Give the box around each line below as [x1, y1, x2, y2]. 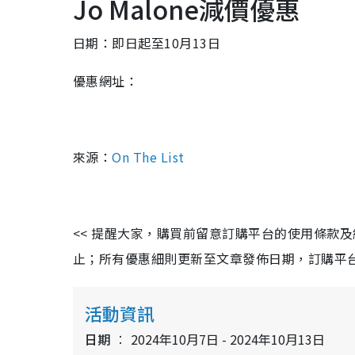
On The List [112, 147, 185, 167]
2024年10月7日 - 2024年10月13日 [131, 330, 325, 349]
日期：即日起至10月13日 [73, 33, 221, 53]
